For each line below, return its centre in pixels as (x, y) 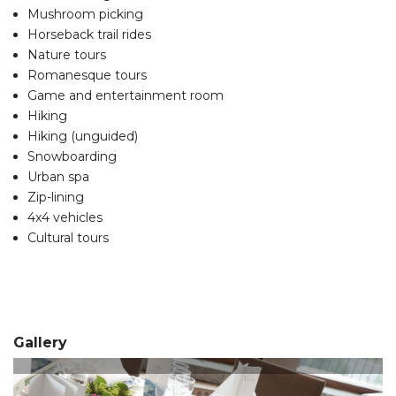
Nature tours (67, 55)
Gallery (40, 343)
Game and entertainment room (126, 96)
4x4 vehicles (65, 218)
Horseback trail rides (89, 35)
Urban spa (58, 177)
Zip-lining (56, 198)
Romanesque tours (87, 76)
